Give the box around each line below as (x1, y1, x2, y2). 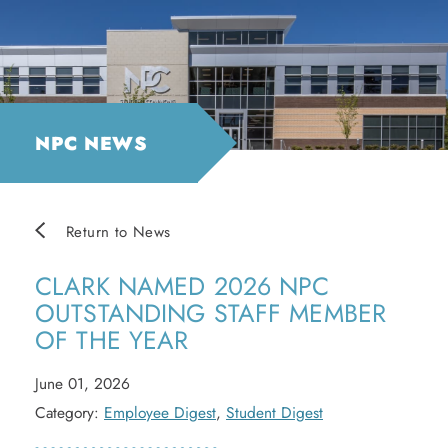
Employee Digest (104, 401, 216, 424)
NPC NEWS (35, 129, 148, 157)
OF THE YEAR (35, 322, 189, 358)
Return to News (66, 220, 171, 243)
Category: (35, 401, 104, 424)
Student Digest (226, 401, 323, 424)
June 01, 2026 (35, 372, 130, 395)
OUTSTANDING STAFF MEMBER (35, 295, 387, 331)
